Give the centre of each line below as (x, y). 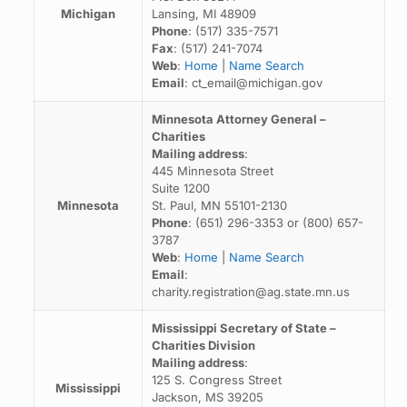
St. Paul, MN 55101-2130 (219, 205)
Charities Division (203, 345)
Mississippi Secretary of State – (243, 328)
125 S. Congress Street (216, 380)
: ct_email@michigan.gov (253, 83)
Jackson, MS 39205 (207, 397)
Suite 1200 (180, 188)
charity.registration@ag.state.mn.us (250, 292)
